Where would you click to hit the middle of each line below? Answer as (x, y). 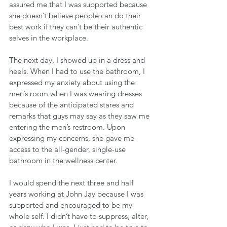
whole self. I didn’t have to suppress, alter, (80, 216)
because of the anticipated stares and (72, 105)
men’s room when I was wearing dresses (77, 93)
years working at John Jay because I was (77, 194)
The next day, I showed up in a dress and (78, 60)
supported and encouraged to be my (72, 205)
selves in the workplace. (50, 38)
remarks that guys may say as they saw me (80, 116)
